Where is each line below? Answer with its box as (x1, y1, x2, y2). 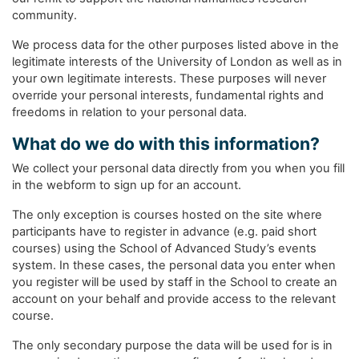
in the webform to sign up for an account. (12, 178, 241, 192)
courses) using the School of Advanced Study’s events (12, 241, 317, 256)
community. (12, 8, 77, 22)
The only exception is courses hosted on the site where (12, 208, 322, 222)
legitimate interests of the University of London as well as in (12, 54, 342, 69)
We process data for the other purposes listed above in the (12, 38, 339, 52)
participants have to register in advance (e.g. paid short (12, 224, 317, 239)
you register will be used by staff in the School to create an (12, 275, 337, 289)
